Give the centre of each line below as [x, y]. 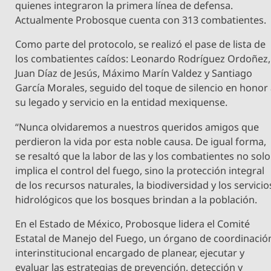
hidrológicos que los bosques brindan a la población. [136, 199]
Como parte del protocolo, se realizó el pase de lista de [141, 44]
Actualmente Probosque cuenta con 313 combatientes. [141, 20]
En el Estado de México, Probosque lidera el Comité [133, 224]
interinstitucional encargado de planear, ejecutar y [130, 253]
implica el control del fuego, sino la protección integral [140, 170]
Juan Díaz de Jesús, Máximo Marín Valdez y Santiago [134, 73]
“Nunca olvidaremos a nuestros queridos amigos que [137, 127]
